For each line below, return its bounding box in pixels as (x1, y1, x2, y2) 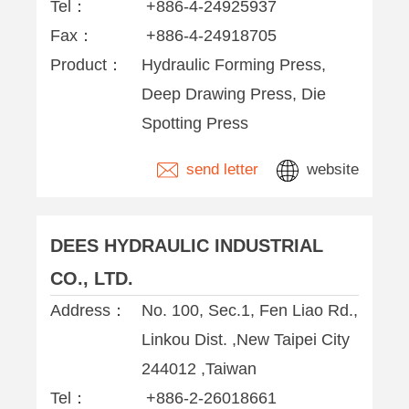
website (302, 161, 359, 178)
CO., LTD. (50, 268, 133, 288)
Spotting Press (142, 114, 248, 132)
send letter (182, 161, 259, 178)
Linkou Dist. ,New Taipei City (142, 330, 350, 349)
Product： (50, 56, 123, 74)
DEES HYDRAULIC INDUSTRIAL (50, 236, 323, 256)
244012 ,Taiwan (142, 360, 257, 378)
